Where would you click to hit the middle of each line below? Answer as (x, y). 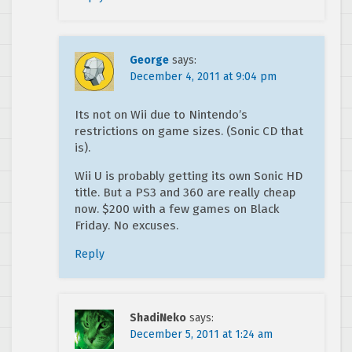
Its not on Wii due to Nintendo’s (161, 115)
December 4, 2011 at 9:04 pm (203, 77)
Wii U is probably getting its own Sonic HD (189, 176)
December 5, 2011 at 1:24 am (201, 335)
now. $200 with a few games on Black (177, 209)
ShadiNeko (158, 318)
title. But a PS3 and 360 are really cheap (185, 193)
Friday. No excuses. (126, 226)
